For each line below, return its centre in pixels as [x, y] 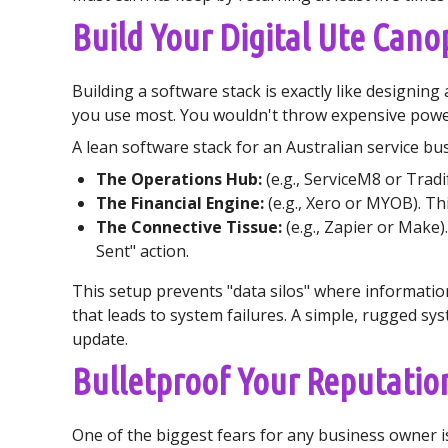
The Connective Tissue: [189, 227]
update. [100, 339]
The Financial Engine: [180, 203]
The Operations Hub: [179, 179]
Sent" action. [142, 251]
